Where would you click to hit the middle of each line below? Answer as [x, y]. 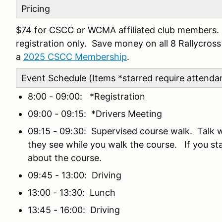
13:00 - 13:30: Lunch [72, 193]
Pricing [36, 9]
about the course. [65, 158]
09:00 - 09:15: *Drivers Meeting [95, 114]
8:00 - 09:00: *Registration [86, 96]
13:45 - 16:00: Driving [74, 210]
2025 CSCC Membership [75, 57]
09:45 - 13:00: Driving [75, 175]
